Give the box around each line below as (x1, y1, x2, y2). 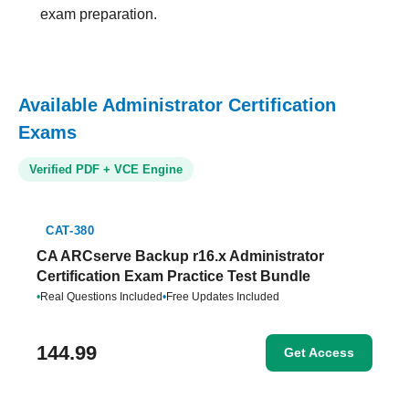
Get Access (284, 345, 354, 360)
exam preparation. (40, 6, 157, 22)
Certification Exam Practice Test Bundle (37, 268, 310, 284)
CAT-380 (46, 224, 95, 237)
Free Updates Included (166, 290, 279, 303)
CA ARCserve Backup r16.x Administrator (37, 248, 324, 264)
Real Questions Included (40, 290, 163, 303)
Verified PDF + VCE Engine (29, 163, 183, 176)
